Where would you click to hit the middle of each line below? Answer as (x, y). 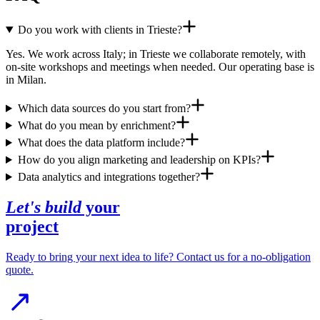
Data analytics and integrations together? (109, 177)
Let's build (44, 207)
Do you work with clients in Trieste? (100, 30)
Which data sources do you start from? (104, 109)
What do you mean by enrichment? (96, 126)
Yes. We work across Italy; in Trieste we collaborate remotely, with (156, 54)
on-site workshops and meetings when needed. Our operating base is (160, 67)
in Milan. (26, 80)
